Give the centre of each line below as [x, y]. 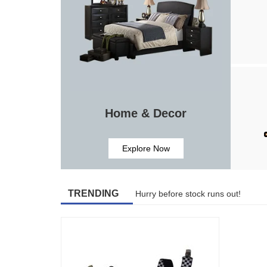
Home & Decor [146, 113]
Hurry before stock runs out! [188, 194]
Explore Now [146, 149]
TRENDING [93, 194]
